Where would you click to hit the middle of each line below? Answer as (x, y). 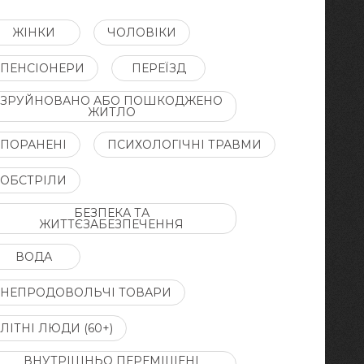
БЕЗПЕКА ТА (111, 213)
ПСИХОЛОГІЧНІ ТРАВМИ (185, 145)
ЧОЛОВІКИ (142, 32)
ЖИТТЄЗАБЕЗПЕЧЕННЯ (112, 224)
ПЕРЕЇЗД (158, 68)
